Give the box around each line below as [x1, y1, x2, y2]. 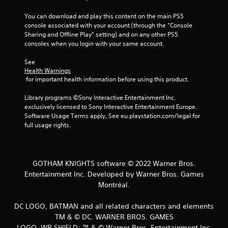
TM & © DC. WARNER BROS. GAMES [54, 212, 174, 221]
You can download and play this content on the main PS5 [24, 11, 184, 20]
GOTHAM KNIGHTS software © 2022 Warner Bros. [33, 158, 195, 168]
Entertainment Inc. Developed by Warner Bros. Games [24, 169, 204, 179]
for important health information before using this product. [26, 74, 189, 83]
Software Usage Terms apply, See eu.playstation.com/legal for [24, 111, 200, 120]
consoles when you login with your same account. [24, 39, 164, 48]
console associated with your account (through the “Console [24, 20, 192, 30]
